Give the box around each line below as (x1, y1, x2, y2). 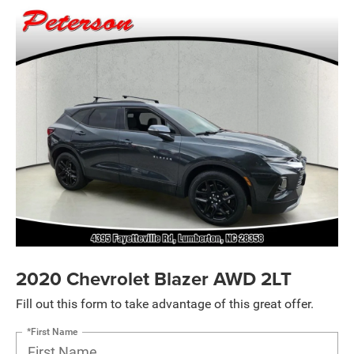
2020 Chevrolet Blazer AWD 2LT (16, 264, 292, 292)
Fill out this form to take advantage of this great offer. (16, 296, 314, 311)
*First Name (27, 326, 77, 337)
